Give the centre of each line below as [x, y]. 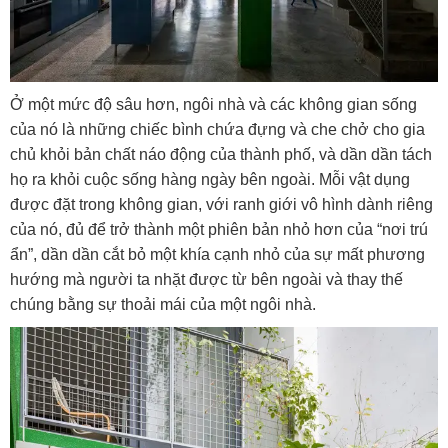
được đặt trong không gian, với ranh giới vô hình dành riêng [221, 204]
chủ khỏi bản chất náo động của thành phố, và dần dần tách [221, 154]
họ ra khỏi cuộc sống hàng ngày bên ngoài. [164, 179]
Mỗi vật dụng [364, 179]
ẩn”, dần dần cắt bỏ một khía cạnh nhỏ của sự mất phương [217, 254]
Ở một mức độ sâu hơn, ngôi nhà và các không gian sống [213, 104]
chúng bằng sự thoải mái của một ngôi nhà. [165, 304]
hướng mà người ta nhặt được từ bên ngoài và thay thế [206, 279]
